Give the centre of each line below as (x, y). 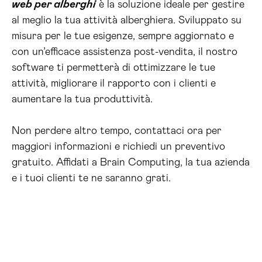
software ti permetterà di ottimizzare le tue (113, 68)
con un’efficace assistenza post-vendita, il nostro (125, 52)
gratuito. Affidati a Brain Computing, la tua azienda (131, 163)
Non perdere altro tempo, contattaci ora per (117, 131)
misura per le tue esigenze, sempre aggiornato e (123, 36)
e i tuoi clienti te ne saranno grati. (91, 178)
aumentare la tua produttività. (82, 99)
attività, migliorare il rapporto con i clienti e (114, 84)
